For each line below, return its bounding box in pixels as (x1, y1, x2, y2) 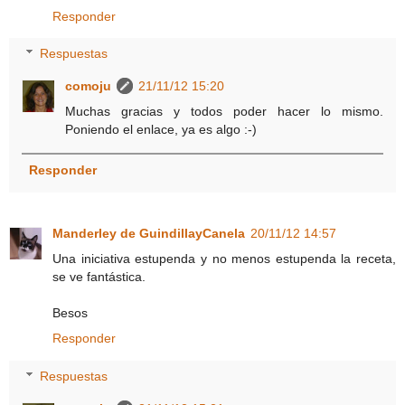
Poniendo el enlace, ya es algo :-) (65, 122, 258, 137)
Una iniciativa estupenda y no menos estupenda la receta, (52, 251, 396, 267)
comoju (65, 79, 112, 94)
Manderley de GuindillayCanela (52, 226, 245, 241)
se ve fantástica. (52, 269, 146, 285)
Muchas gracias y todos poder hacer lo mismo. (65, 104, 383, 119)
